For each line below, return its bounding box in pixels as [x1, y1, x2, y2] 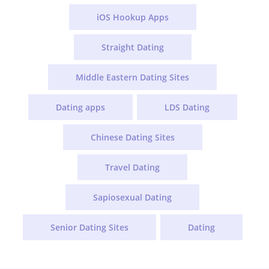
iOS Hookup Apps [96, 11, 169, 23]
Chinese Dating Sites [90, 131, 175, 143]
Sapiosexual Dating [93, 191, 172, 203]
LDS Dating [164, 101, 210, 113]
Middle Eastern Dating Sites [76, 71, 189, 83]
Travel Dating [105, 161, 160, 173]
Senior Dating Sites [50, 221, 128, 233]
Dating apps [55, 101, 105, 113]
